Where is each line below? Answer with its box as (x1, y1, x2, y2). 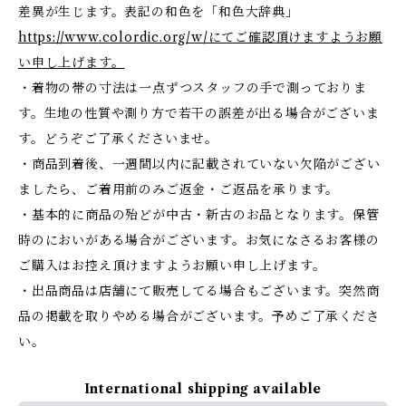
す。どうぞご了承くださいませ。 (18, 130, 218, 147)
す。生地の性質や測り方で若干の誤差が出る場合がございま (18, 105, 380, 121)
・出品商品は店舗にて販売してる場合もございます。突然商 (18, 283, 380, 299)
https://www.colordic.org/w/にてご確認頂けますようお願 (18, 29, 383, 45)
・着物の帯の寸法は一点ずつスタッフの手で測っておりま (18, 80, 367, 96)
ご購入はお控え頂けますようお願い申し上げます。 (18, 257, 326, 274)
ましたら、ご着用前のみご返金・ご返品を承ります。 (18, 181, 340, 198)
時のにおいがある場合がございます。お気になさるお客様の (18, 232, 380, 248)
